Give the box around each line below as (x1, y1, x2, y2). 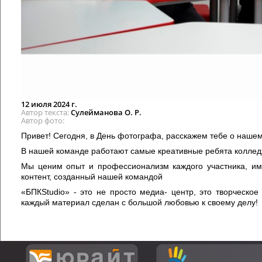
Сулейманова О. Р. (71, 106, 142, 118)
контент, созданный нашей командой (21, 171, 163, 181)
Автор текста (21, 106, 67, 118)
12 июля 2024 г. (21, 98, 77, 109)
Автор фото (21, 115, 63, 126)
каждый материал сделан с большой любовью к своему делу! (21, 197, 258, 207)
